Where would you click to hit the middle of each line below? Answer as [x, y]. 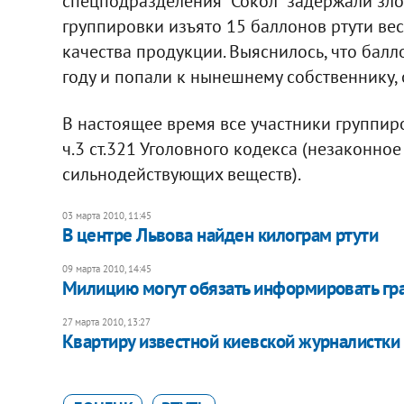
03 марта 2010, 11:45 [106, 215]
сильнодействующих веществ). [181, 174]
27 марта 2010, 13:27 [106, 321]
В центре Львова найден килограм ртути [220, 234]
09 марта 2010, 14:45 [106, 268]
